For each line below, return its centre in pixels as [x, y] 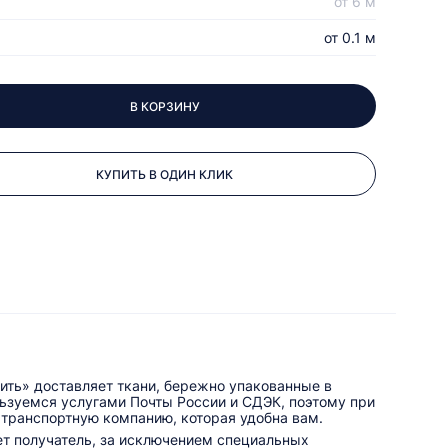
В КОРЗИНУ [164, 106]
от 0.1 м [350, 37]
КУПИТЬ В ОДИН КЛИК [164, 174]
